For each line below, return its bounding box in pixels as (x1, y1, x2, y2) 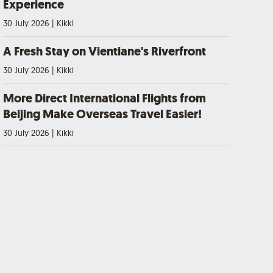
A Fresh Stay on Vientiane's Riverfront (3, 43, 206, 60)
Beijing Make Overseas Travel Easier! (3, 105, 202, 122)
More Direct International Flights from (3, 90, 206, 107)
